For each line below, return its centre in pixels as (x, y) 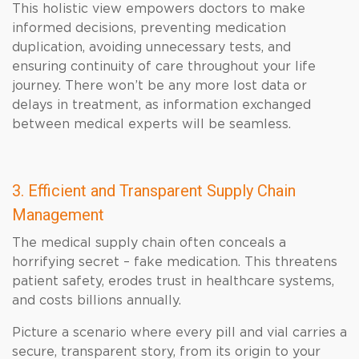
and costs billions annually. (97, 301)
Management (58, 215)
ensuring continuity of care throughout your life (164, 67)
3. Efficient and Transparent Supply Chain (154, 191)
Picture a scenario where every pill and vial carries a (179, 333)
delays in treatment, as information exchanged (161, 105)
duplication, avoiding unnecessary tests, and (151, 47)
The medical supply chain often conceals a (149, 243)
